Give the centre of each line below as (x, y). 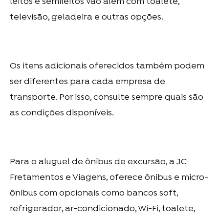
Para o (24, 162)
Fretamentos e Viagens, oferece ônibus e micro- (109, 178)
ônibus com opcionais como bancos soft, (94, 194)
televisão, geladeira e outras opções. (87, 18)
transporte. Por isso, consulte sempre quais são (107, 98)
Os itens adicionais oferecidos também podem (107, 66)
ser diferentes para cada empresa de (88, 82)
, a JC (176, 162)
